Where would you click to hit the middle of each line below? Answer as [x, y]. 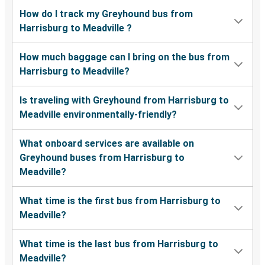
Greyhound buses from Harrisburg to [102, 158]
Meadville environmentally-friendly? [98, 115]
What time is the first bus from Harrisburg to [120, 201]
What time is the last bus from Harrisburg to [119, 244]
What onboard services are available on [107, 144]
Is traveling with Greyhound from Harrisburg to [124, 101]
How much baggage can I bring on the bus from [125, 57]
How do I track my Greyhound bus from [106, 14]
